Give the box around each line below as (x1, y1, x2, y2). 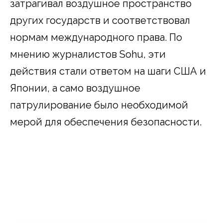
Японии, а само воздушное (10, 82, 140, 95)
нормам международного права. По (10, 31, 182, 44)
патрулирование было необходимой (10, 99, 188, 111)
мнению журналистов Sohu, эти (10, 48, 166, 61)
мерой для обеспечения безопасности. (10, 116, 202, 128)
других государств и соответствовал (10, 14, 190, 27)
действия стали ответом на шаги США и (10, 65, 206, 78)
